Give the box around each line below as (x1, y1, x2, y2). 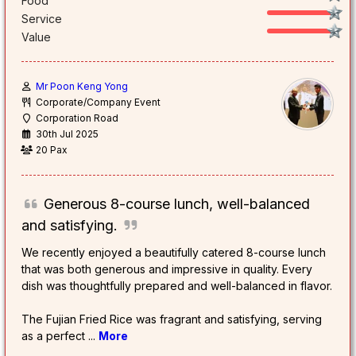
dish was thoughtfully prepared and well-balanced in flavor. (21, 279, 333, 293)
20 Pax (36, 144, 68, 157)
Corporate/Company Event (36, 96, 161, 109)
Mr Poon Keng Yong (36, 80, 129, 93)
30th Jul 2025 (36, 128, 99, 141)
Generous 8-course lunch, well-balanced (43, 195, 310, 213)
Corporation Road (36, 112, 119, 125)
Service (21, 12, 63, 26)
